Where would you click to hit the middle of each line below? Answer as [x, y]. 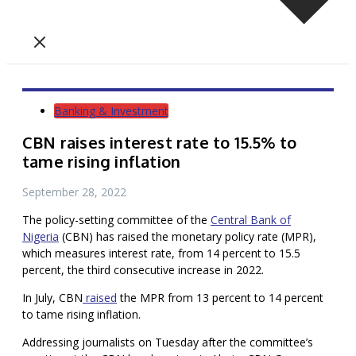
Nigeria [41, 237]
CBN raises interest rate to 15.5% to [160, 142]
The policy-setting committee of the [116, 220]
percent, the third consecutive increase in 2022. [143, 270]
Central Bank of [251, 220]
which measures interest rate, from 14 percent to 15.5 [161, 253]
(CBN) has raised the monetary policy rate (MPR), [188, 237]
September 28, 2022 [74, 192]
